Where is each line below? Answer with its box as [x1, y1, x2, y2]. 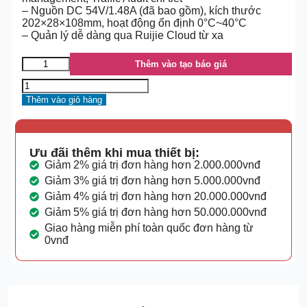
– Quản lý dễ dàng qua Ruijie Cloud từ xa [21, 29, 223, 41]
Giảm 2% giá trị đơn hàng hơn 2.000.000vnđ [45, 159, 261, 171]
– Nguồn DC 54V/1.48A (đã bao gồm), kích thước [21, 5, 261, 16]
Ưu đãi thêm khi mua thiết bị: [29, 146, 199, 160]
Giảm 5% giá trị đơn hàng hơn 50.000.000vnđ [45, 206, 267, 218]
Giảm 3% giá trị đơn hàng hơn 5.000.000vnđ [45, 175, 261, 186]
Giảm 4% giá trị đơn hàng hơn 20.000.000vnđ [45, 191, 267, 202]
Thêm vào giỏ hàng [25, 95, 102, 105]
